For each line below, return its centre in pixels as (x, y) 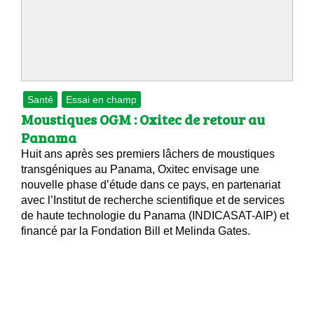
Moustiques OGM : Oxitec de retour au (143, 120)
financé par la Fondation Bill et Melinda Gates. (136, 231)
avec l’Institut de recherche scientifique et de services (153, 200)
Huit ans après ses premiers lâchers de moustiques (148, 154)
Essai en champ (101, 100)
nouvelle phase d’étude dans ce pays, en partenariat (151, 185)
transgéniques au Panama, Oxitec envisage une (140, 170)
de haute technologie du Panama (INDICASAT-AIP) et (155, 216)
